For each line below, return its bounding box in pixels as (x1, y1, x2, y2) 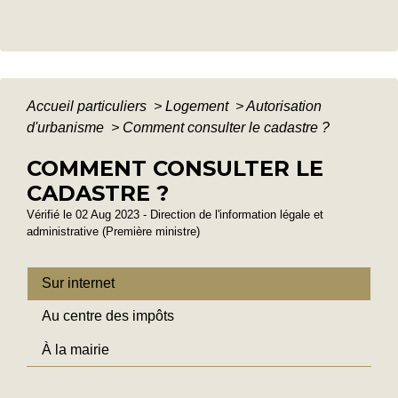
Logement (165, 98, 232, 114)
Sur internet (42, 275, 115, 291)
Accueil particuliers (27, 98, 150, 114)
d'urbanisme (27, 119, 107, 135)
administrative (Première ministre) (27, 224, 200, 238)
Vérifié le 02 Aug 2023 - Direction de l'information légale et (27, 207, 323, 221)
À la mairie (42, 341, 109, 357)
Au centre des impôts (42, 308, 174, 324)
